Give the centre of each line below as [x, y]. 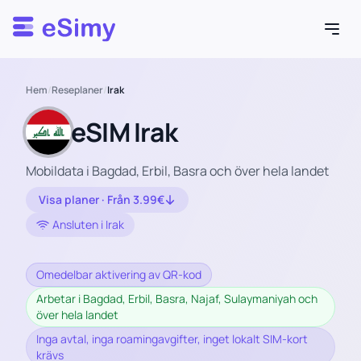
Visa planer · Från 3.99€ [102, 199]
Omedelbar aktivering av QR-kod [119, 274]
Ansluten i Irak [88, 224]
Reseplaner [77, 90]
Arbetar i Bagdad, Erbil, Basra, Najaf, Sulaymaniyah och [177, 299]
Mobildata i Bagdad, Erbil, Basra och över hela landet [177, 171]
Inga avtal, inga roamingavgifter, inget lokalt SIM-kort [172, 339]
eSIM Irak [124, 132]
